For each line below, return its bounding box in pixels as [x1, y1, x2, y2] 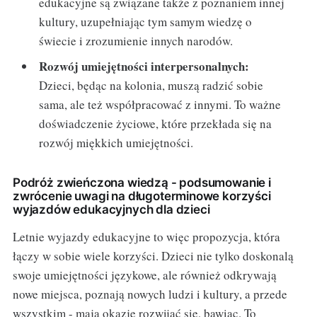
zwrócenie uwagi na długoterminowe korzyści [12, 188, 271, 203]
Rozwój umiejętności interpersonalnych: [39, 57, 250, 75]
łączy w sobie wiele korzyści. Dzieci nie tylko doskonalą [12, 247, 294, 264]
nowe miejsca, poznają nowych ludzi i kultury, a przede [12, 285, 287, 302]
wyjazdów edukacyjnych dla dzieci [12, 202, 210, 217]
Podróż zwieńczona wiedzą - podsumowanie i [12, 175, 271, 190]
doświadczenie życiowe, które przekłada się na [39, 115, 272, 132]
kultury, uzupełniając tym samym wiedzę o [39, 13, 253, 30]
